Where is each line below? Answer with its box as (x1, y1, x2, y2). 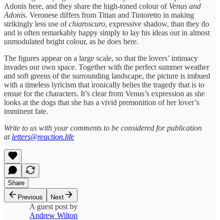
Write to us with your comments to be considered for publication (4, 123, 202, 132)
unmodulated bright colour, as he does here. (4, 37, 142, 46)
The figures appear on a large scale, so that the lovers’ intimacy (4, 54, 198, 62)
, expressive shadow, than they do (105, 19, 209, 28)
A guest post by (29, 202, 78, 211)
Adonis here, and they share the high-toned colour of (4, 1, 169, 10)
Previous (18, 193, 43, 201)
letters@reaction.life (12, 132, 74, 141)
